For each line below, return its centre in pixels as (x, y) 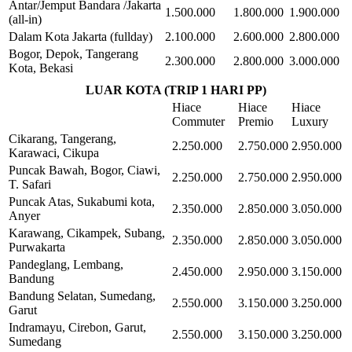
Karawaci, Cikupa (54, 152)
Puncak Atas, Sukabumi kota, (82, 201)
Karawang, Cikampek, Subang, (87, 233)
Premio (256, 121)
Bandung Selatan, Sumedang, (82, 295)
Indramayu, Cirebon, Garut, (77, 327)
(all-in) (25, 19)
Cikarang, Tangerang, (62, 138)
